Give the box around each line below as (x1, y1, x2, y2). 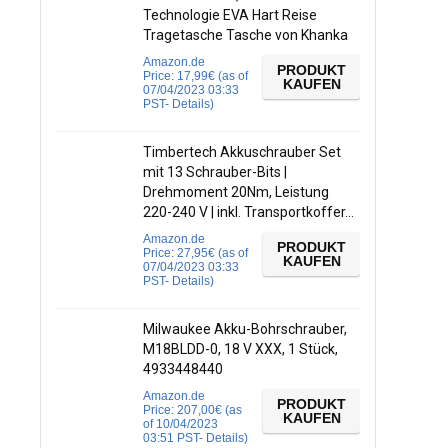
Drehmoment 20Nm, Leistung (143, 184, 329, 200)
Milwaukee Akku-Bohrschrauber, (143, 321, 347, 337)
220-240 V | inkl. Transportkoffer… (143, 204, 354, 220)
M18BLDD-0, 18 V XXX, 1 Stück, (143, 341, 338, 357)
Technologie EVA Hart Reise (143, 7, 317, 23)
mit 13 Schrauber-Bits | (143, 164, 287, 180)
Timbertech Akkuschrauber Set (143, 144, 341, 160)
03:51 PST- (143, 431, 206, 445)
